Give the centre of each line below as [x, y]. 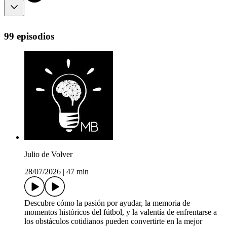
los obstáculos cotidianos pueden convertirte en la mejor [113, 221]
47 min [78, 172]
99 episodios [29, 36]
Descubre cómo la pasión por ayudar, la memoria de [107, 203]
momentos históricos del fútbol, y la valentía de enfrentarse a [121, 212]
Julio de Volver [48, 155]
